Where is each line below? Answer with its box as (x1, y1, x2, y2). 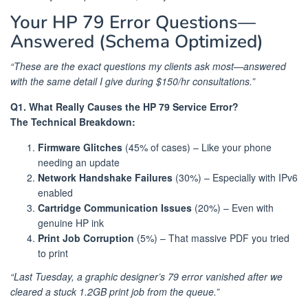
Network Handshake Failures (38, 170, 173, 185)
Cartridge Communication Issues (38, 201, 192, 215)
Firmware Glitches (38, 140, 122, 155)
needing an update (38, 155, 120, 170)
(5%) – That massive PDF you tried (134, 231, 289, 245)
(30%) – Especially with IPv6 (173, 170, 298, 185)
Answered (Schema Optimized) (10, 30, 263, 54)
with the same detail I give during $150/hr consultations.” (10, 74, 255, 89)
